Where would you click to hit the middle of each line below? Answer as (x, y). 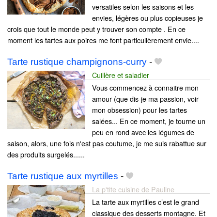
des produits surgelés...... (46, 155)
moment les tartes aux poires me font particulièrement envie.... (103, 40)
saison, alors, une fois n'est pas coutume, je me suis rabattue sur (107, 143)
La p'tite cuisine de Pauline (133, 189)
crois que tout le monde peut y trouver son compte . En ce (96, 29)
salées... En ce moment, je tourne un (149, 121)
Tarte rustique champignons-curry (77, 62)
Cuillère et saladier (121, 75)
